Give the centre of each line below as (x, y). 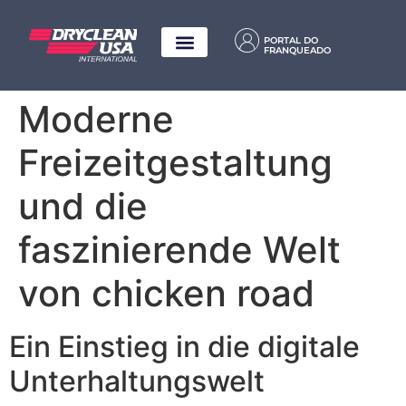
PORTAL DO (291, 41)
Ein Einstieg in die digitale (184, 347)
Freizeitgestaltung (175, 163)
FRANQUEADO (298, 51)
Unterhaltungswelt (137, 382)
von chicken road (166, 294)
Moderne (96, 120)
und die (83, 207)
